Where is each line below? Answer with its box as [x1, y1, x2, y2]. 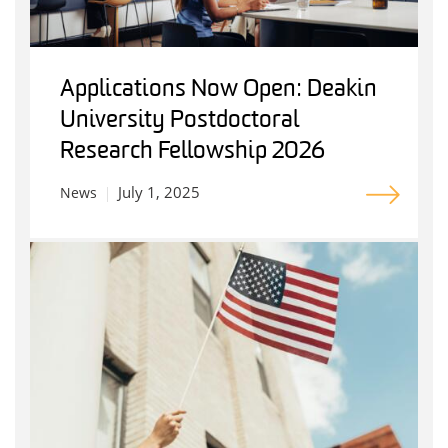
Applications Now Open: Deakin [60, 78, 377, 103]
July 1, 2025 [118, 182, 200, 203]
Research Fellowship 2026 [60, 140, 325, 165]
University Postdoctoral [60, 109, 299, 134]
